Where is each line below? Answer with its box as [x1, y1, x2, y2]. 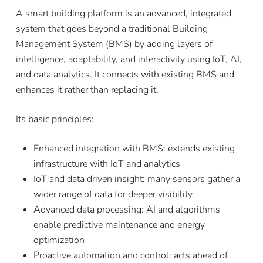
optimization [33, 233, 85, 247]
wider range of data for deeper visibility [33, 187, 193, 201]
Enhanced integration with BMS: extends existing [33, 141, 235, 155]
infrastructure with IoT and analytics [33, 157, 180, 170]
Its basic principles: [15, 112, 94, 126]
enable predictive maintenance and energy [33, 218, 205, 231]
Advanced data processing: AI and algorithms [33, 203, 220, 216]
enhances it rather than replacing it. [15, 83, 159, 96]
